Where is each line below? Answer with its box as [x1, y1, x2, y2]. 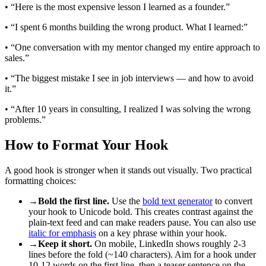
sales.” [5, 52, 29, 63]
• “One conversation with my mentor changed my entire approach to [5, 42, 260, 52]
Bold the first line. [38, 195, 109, 206]
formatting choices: [5, 175, 76, 186]
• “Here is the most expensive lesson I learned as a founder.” [5, 1, 230, 12]
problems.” [5, 114, 46, 125]
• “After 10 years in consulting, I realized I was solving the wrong [5, 103, 251, 114]
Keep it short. [38, 238, 92, 249]
